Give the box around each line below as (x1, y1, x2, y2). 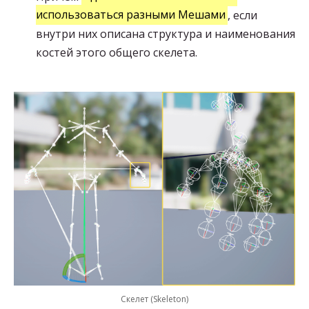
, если (228, 7, 258, 23)
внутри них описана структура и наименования (36, 26, 295, 41)
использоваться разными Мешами (36, 7, 226, 23)
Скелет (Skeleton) (121, 292, 188, 305)
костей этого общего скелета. (36, 44, 197, 60)
